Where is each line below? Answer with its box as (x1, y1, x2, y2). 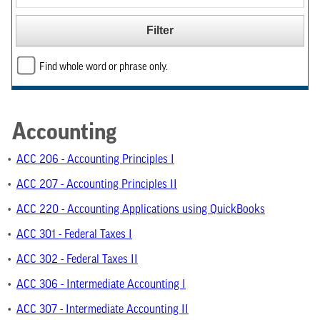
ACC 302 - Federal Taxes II (16, 254, 138, 266)
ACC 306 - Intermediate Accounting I (16, 279, 186, 291)
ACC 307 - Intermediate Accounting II (16, 304, 189, 316)
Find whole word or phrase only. (39, 61, 168, 73)
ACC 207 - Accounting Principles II (16, 179, 177, 191)
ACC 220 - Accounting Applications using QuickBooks (16, 204, 265, 216)
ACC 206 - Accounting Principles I (16, 154, 174, 166)
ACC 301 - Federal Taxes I (16, 229, 132, 241)
